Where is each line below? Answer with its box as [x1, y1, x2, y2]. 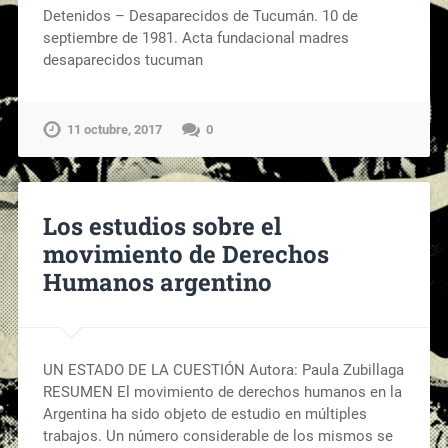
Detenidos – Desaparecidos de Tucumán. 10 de [42, 6, 358, 25]
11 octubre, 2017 [66, 121, 162, 137]
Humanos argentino [42, 266, 272, 299]
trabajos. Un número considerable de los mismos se [42, 427, 393, 446]
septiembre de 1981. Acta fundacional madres [42, 28, 349, 47]
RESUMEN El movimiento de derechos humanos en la [42, 383, 402, 402]
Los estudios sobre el [42, 210, 282, 243]
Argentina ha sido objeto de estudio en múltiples [42, 405, 367, 424]
